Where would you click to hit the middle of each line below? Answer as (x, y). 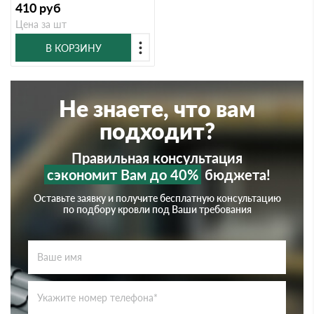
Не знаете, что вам (157, 108)
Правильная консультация (157, 158)
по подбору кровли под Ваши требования (157, 209)
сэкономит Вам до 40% (122, 175)
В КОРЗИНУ (73, 48)
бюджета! (235, 175)
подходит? (157, 131)
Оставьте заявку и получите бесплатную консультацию (157, 198)
